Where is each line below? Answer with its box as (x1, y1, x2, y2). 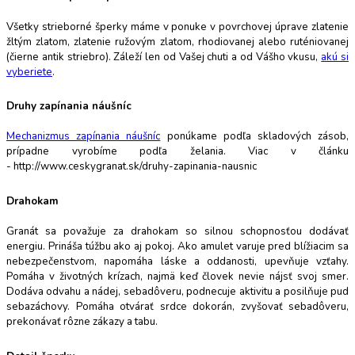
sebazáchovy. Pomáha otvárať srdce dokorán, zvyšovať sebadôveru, (6, 300, 349, 315)
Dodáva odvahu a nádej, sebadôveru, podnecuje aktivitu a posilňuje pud (6, 284, 349, 300)
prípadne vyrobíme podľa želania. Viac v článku (6, 144, 349, 159)
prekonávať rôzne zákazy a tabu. (6, 315, 158, 330)
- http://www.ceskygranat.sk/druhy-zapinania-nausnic (6, 159, 257, 174)
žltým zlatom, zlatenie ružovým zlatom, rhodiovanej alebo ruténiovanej (6, 34, 349, 49)
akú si (321, 49, 349, 64)
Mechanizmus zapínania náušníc (6, 129, 161, 144)
